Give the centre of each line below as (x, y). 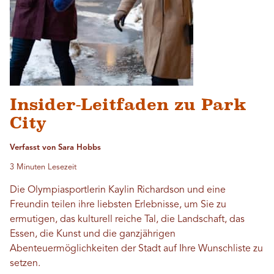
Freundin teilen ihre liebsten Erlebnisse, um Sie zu (118, 205)
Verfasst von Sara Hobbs (55, 148)
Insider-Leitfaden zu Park (128, 105)
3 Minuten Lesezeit (43, 167)
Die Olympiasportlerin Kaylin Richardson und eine (118, 190)
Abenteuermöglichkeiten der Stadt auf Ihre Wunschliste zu (136, 249)
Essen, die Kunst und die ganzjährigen (93, 234)
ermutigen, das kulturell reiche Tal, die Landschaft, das (127, 220)
